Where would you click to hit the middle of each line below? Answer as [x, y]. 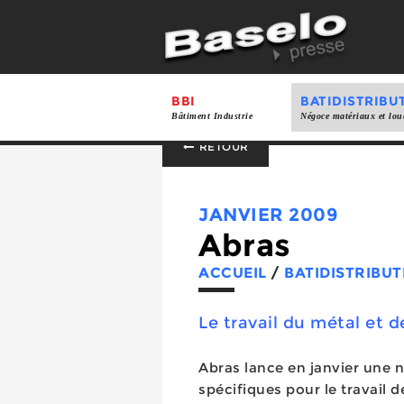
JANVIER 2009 [268, 215]
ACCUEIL [233, 273]
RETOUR [222, 147]
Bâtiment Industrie [212, 116]
